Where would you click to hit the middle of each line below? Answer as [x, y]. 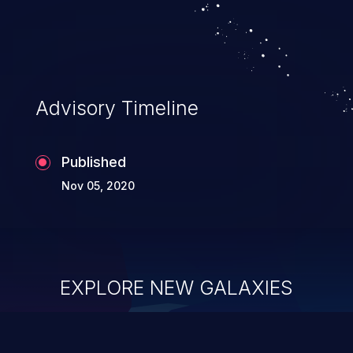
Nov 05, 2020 [98, 185]
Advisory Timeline [117, 108]
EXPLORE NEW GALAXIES [176, 287]
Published [93, 162]
